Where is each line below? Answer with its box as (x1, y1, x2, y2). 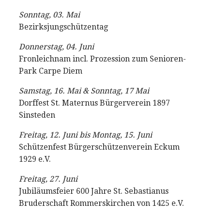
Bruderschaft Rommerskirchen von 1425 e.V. (19, 199, 184, 208)
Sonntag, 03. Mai (19, 10, 80, 19)
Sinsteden (19, 110, 55, 120)
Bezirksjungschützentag (19, 22, 108, 31)
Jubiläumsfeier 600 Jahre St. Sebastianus (19, 186, 169, 196)
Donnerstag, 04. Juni (19, 42, 94, 51)
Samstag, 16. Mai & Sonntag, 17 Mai (19, 86, 149, 95)
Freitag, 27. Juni (19, 174, 77, 184)
